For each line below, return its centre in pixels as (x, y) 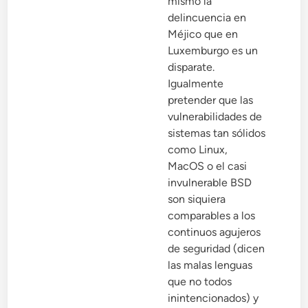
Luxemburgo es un (213, 51)
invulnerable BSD (210, 183)
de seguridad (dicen (217, 249)
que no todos (200, 282)
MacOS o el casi (208, 166)
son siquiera (197, 199)
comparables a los (212, 216)
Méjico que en (203, 34)
